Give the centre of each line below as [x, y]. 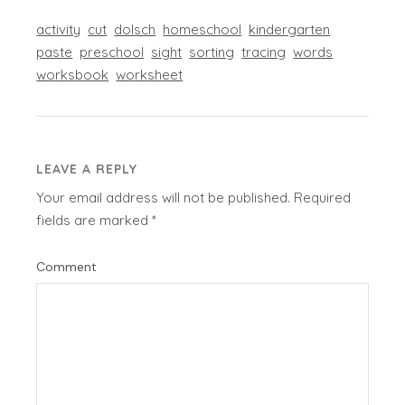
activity [59, 30]
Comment [67, 267]
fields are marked [94, 221]
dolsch [135, 30]
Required [323, 198]
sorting [212, 52]
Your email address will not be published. [164, 198]
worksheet [150, 75]
